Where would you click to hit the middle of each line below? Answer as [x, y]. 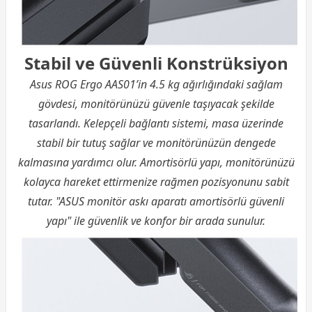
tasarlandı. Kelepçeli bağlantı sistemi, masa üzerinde [156, 123]
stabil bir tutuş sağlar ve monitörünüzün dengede [156, 142]
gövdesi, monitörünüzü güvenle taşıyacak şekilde [156, 103]
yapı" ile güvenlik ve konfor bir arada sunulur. [156, 220]
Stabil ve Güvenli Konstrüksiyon [156, 63]
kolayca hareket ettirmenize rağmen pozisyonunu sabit [156, 181]
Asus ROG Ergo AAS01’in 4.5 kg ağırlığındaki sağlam [156, 84]
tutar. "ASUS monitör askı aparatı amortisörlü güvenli [156, 201]
